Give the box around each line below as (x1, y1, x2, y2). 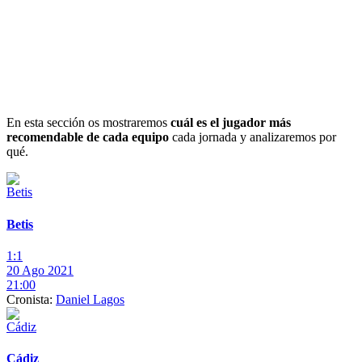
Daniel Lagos (56, 292, 124, 306)
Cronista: (6, 292, 56, 306)
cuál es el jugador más (170, 116, 291, 130)
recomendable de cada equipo (6, 130, 169, 145)
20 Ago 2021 (6, 263, 74, 277)
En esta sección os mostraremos (6, 116, 170, 130)
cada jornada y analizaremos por (169, 130, 336, 145)
